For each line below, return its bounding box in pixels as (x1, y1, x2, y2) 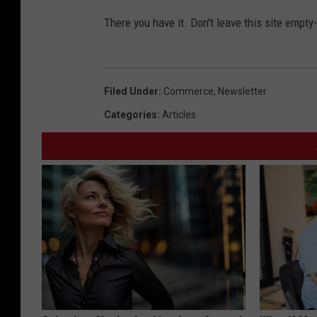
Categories (104, 109, 157, 121)
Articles (162, 109, 196, 121)
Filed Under (104, 86, 158, 98)
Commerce (163, 86, 214, 98)
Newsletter (218, 86, 267, 98)
